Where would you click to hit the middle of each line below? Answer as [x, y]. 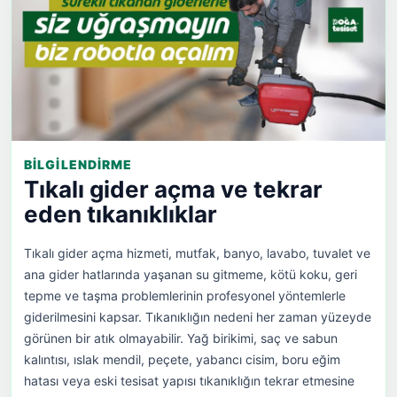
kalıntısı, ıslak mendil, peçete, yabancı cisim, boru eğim [182, 360]
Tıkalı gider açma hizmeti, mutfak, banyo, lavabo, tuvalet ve [197, 253]
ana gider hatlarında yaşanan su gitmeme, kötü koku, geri [191, 275]
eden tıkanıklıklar [121, 214]
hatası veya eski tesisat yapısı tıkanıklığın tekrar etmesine [189, 381]
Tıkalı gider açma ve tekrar [173, 190]
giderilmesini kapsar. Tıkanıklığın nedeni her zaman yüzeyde [198, 317]
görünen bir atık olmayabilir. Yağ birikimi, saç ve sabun [181, 339]
